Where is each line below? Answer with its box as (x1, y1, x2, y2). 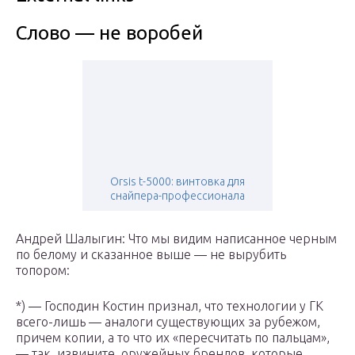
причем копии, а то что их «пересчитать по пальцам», (16, 330, 330, 345)
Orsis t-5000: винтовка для (110, 175, 245, 189)
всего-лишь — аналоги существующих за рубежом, (16, 315, 320, 330)
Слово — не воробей (16, 22, 203, 44)
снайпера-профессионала (110, 189, 245, 203)
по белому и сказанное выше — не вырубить (16, 247, 286, 262)
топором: (16, 263, 70, 278)
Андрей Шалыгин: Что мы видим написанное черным (16, 231, 337, 246)
